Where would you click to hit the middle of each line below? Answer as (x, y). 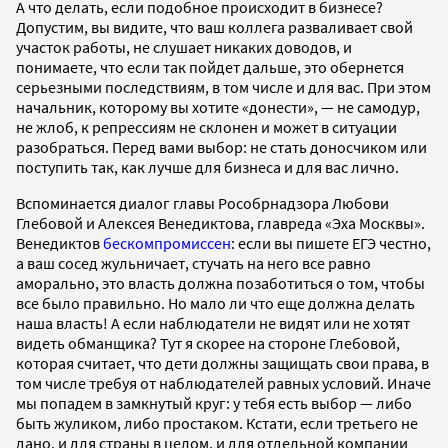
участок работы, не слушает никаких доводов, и (184, 46)
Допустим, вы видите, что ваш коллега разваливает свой (214, 26)
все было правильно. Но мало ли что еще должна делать (215, 302)
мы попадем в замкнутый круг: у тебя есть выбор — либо (214, 402)
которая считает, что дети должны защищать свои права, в (222, 362)
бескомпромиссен (167, 242)
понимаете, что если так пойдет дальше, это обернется (210, 66)
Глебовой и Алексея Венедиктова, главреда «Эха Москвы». (220, 222)
